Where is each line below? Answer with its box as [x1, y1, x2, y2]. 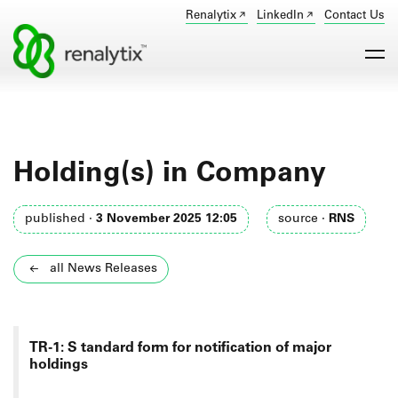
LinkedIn [257, 10, 304, 21]
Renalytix [186, 10, 236, 21]
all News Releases [50, 262, 157, 276]
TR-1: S [29, 341, 81, 356]
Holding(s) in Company [13, 159, 326, 188]
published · [25, 211, 96, 226]
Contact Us [324, 10, 385, 21]
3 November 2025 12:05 [96, 211, 237, 226]
